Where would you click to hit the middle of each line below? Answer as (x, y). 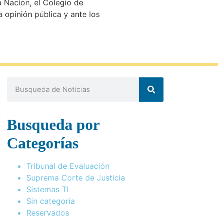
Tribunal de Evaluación (68, 166)
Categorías (43, 143)
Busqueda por (53, 124)
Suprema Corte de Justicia (76, 177)
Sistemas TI (47, 189)
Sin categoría (51, 201)
